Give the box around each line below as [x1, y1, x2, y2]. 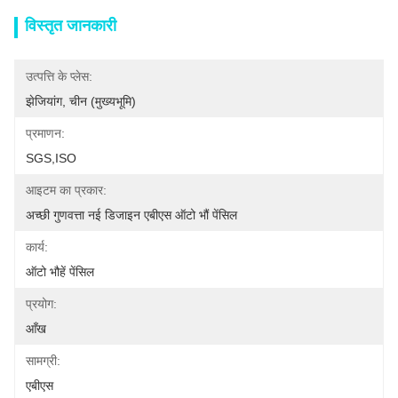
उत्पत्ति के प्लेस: [26, 69, 92, 84]
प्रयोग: [26, 297, 57, 311]
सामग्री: [26, 354, 60, 368]
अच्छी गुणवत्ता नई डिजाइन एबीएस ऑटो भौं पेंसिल [26, 208, 237, 222]
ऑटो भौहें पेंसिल [26, 265, 94, 279]
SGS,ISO [26, 151, 76, 165]
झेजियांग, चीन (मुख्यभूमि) [26, 94, 136, 108]
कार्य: [26, 240, 48, 254]
